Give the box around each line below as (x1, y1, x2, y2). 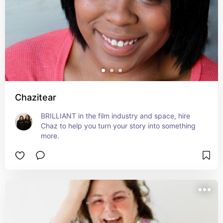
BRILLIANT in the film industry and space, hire (41, 111, 190, 120)
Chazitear (15, 92, 56, 103)
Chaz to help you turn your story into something (41, 121, 196, 130)
